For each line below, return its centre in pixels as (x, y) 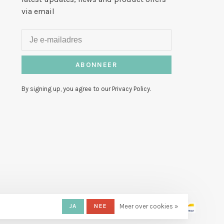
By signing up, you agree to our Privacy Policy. (86, 88)
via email (38, 11)
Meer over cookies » (149, 206)
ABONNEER (96, 64)
